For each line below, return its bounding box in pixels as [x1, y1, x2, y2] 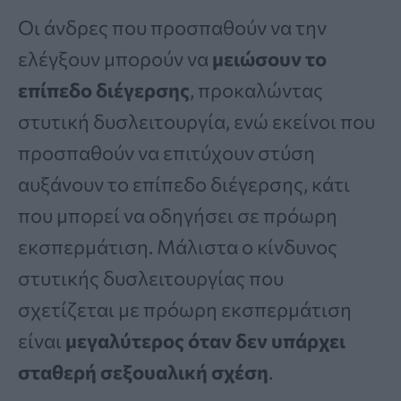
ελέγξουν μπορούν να [18, 46, 209, 71]
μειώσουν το [209, 46, 327, 71]
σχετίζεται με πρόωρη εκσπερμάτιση [18, 296, 352, 321]
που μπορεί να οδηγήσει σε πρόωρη [18, 202, 337, 227]
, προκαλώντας [190, 77, 323, 102]
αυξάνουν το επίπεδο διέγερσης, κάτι [18, 171, 350, 196]
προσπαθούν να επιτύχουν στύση [18, 140, 315, 165]
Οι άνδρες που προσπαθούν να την [18, 14, 327, 39]
